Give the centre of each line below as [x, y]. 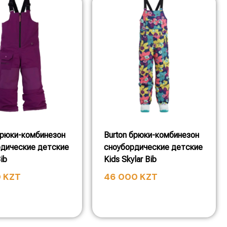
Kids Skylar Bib [130, 159]
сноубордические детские [153, 147]
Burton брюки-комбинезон [152, 135]
